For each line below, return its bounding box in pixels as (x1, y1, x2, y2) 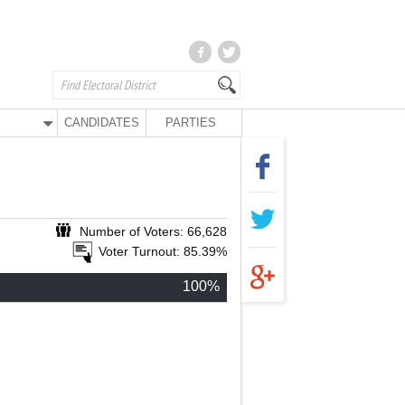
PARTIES (165, 116, 216, 129)
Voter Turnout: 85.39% (99, 244, 227, 259)
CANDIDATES (64, 116, 140, 129)
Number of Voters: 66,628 (80, 224, 227, 239)
